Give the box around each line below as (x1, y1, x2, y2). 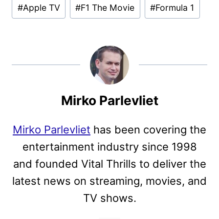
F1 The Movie (81, 2, 135, 13)
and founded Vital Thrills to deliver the (13, 157, 206, 171)
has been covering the (90, 123, 206, 136)
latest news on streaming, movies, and (12, 175, 207, 188)
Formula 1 (155, 2, 195, 13)
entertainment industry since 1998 (22, 140, 197, 153)
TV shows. (83, 192, 136, 205)
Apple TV (22, 2, 60, 13)
